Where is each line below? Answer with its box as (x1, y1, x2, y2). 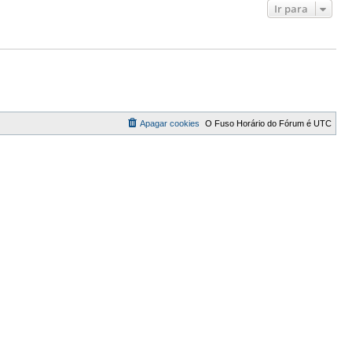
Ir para (274, 2, 308, 16)
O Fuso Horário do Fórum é (205, 118, 313, 128)
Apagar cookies (140, 118, 200, 128)
